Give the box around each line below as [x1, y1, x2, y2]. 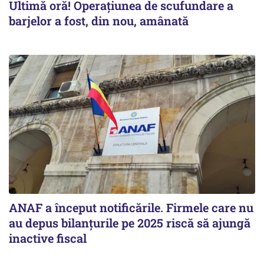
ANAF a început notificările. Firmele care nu [9, 199, 253, 215]
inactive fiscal [9, 230, 87, 246]
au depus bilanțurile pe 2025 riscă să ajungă [9, 214, 250, 230]
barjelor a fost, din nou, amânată [9, 13, 189, 29]
